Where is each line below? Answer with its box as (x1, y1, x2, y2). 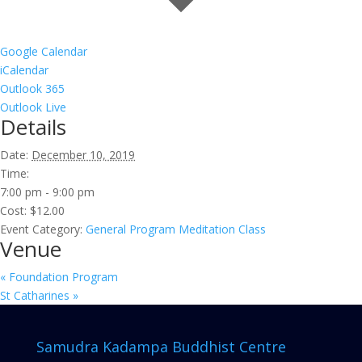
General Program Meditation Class (86, 221, 266, 238)
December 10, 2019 (32, 147, 135, 163)
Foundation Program (6, 269, 118, 285)
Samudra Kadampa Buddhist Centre (36, 337, 286, 357)
